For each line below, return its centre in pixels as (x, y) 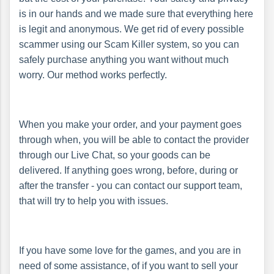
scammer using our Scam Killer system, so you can (129, 44)
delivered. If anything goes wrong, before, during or (128, 170)
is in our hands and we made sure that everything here (136, 13)
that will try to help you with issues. (94, 201)
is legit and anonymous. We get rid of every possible (131, 29)
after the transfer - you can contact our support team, (131, 185)
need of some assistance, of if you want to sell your (128, 265)
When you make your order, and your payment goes (130, 124)
